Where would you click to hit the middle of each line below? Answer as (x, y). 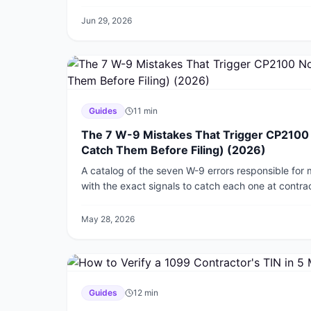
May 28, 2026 (108, 219)
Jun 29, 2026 (107, 20)
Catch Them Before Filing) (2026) (174, 150)
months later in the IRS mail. (144, 201)
